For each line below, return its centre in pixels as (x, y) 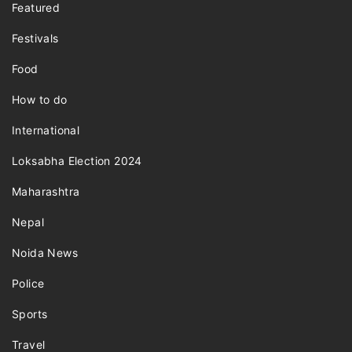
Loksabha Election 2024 (77, 161)
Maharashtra (46, 192)
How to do (40, 100)
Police (28, 284)
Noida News (45, 253)
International (46, 130)
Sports (30, 314)
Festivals (35, 38)
